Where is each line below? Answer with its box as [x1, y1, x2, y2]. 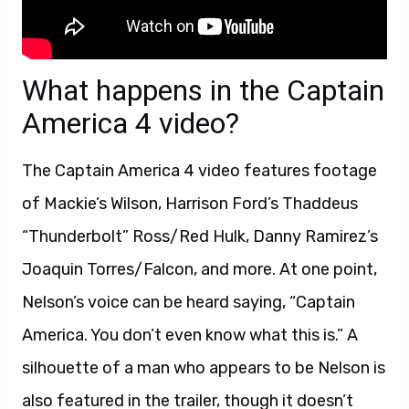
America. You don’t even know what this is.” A [22, 325, 358, 345]
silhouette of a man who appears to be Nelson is [22, 358, 385, 378]
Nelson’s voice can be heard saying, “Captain [22, 292, 355, 312]
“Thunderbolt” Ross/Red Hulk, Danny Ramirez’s [22, 226, 378, 246]
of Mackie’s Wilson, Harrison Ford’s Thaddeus [22, 194, 358, 214]
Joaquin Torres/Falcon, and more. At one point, [22, 259, 377, 279]
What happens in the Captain [22, 73, 384, 108]
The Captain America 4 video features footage [22, 161, 377, 181]
